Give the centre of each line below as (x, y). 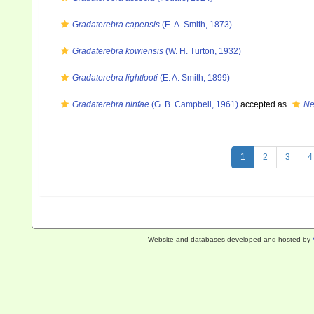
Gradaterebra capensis (116, 25)
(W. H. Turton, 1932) (202, 51)
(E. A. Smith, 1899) (194, 78)
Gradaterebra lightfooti (115, 78)
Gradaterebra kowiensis (118, 51)
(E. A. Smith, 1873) (196, 25)
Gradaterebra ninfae (111, 104)
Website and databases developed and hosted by (230, 239)
